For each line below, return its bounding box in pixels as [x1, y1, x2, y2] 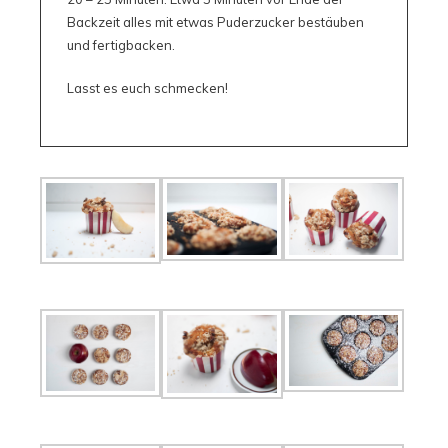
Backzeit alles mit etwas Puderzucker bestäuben [66, 13, 364, 30]
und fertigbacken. [66, 36, 175, 53]
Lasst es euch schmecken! [66, 79, 228, 96]
